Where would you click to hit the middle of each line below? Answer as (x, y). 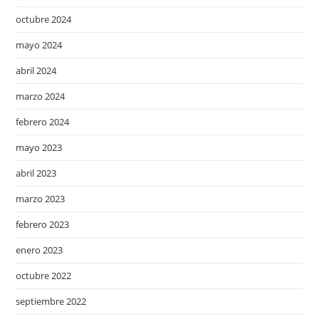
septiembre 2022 (51, 301)
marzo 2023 (41, 199)
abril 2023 (36, 173)
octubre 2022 (44, 276)
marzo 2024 (41, 96)
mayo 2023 (39, 147)
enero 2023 (40, 250)
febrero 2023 (43, 224)
